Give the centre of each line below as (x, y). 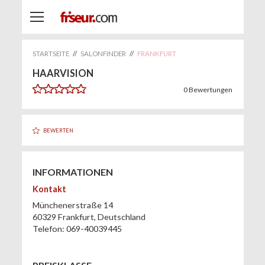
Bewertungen (211, 90)
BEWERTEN (58, 130)
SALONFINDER (103, 54)
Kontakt (49, 189)
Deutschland (121, 217)
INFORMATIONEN (72, 172)
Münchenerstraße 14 (72, 205)
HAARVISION (63, 73)
